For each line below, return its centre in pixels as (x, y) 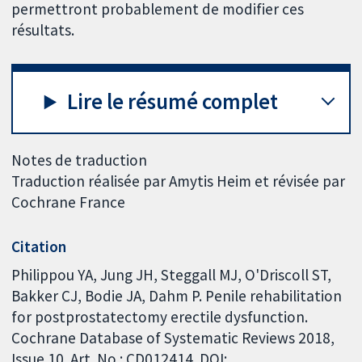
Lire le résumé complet (173, 102)
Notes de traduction (80, 160)
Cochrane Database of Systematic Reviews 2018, (173, 338)
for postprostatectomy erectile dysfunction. (160, 317)
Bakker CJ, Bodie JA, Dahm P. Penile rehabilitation (177, 296)
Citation (39, 246)
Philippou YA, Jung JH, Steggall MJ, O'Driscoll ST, (172, 275)
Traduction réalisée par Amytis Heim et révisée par (179, 181)
